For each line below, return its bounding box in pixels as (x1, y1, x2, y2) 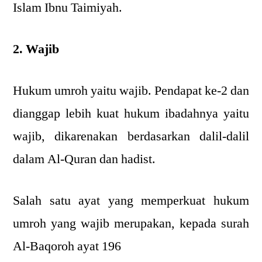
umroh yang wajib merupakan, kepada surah (13, 215, 249, 232)
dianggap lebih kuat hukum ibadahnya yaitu (13, 105, 249, 122)
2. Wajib (13, 41, 59, 57)
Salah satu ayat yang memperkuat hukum (13, 192, 249, 209)
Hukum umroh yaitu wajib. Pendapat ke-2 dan (13, 82, 249, 99)
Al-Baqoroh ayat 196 (13, 238, 121, 254)
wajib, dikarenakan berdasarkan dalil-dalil (13, 128, 249, 144)
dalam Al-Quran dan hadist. (13, 151, 156, 167)
